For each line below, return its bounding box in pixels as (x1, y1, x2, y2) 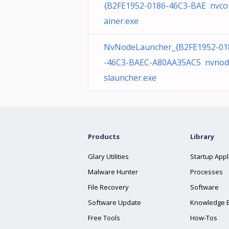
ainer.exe (104, 15, 139, 27)
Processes (190, 167, 223, 176)
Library (190, 132, 214, 141)
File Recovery (88, 182, 129, 192)
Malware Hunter (88, 167, 138, 176)
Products (88, 132, 120, 141)
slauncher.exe (104, 72, 156, 83)
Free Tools (88, 213, 120, 222)
